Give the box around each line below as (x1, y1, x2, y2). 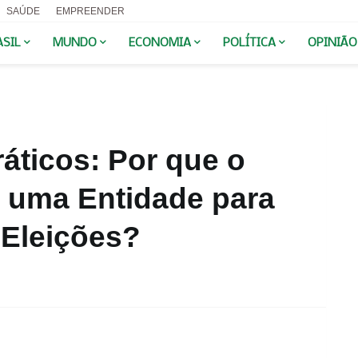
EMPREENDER (55, 6, 125, 17)
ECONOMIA (128, 37, 191, 50)
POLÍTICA (222, 37, 276, 50)
